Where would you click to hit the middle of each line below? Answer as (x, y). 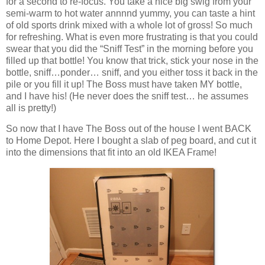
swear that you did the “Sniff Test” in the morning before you (130, 49)
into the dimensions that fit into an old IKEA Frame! (111, 153)
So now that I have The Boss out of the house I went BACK (129, 129)
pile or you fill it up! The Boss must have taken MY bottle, (124, 84)
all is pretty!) (31, 108)
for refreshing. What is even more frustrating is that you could (132, 37)
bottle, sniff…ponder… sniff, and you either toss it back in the (132, 72)
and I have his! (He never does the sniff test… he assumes (127, 96)
